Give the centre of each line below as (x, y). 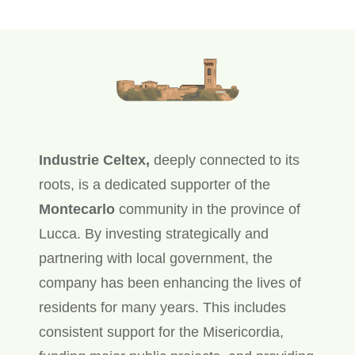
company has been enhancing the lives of (170, 283)
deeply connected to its (224, 160)
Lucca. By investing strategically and (153, 234)
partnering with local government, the (155, 259)
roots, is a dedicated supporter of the (154, 185)
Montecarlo (76, 210)
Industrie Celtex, (94, 160)
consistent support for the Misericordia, (161, 332)
